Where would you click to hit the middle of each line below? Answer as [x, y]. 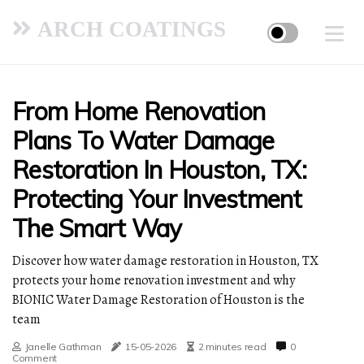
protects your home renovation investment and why [154, 280]
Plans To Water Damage [143, 141]
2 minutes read [232, 347]
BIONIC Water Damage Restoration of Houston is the [158, 300]
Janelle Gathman [63, 347]
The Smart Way [97, 228]
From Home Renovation [139, 111]
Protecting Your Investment [157, 199]
